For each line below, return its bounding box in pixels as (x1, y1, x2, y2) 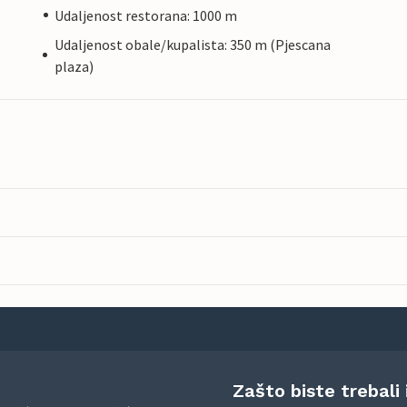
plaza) (54, 56, 94, 75)
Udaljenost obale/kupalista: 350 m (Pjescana (54, 35, 331, 54)
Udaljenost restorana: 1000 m (55, 5, 237, 25)
